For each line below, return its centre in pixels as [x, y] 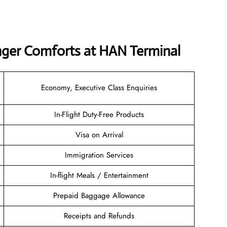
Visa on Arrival [99, 135]
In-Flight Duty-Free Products [99, 114]
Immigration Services [99, 155]
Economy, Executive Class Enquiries [99, 87]
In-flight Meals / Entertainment [99, 175]
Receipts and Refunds [99, 216]
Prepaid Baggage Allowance [99, 195]
